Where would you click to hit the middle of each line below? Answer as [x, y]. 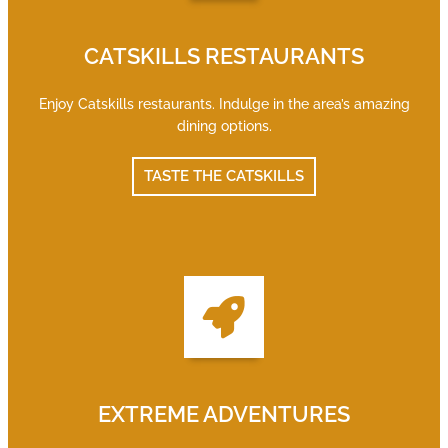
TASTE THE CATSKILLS [224, 176]
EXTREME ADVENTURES [224, 414]
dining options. [224, 126]
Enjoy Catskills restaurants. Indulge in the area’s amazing [224, 104]
